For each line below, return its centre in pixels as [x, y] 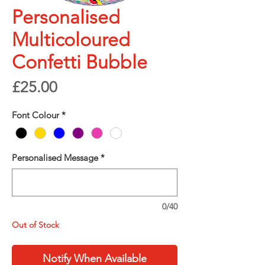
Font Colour [35, 115]
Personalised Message [55, 158]
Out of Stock [35, 225]
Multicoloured [71, 39]
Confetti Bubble [80, 62]
